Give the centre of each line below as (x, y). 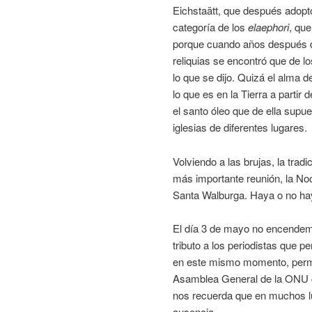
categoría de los (210, 27)
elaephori (268, 27)
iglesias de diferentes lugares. (240, 127)
